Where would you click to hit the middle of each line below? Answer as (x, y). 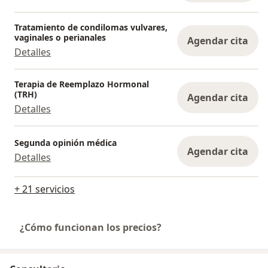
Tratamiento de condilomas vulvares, (91, 27)
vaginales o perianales (60, 37)
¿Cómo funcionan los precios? (91, 227)
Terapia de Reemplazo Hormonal (82, 84)
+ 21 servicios (45, 189)
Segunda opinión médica (66, 143)
